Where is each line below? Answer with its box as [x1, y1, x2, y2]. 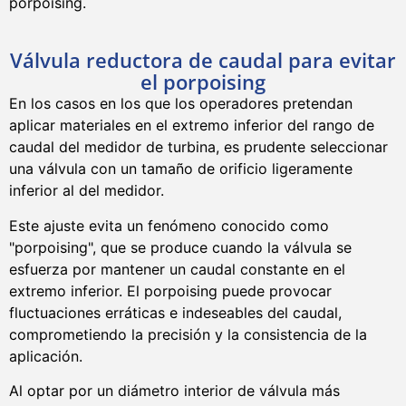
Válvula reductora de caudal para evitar [10, 46, 396, 74]
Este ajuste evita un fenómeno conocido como [9, 216, 329, 235]
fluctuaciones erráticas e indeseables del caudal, [9, 303, 342, 322]
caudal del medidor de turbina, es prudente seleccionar [9, 138, 388, 157]
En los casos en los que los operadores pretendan [9, 94, 353, 113]
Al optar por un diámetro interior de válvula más [9, 382, 340, 401]
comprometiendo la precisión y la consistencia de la [9, 324, 367, 343]
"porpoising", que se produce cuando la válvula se [9, 237, 352, 256]
